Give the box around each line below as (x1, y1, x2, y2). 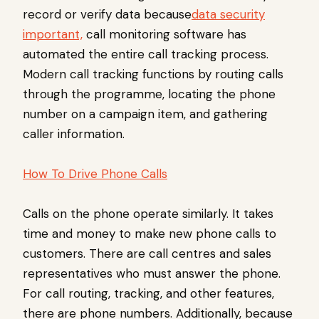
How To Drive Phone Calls (23, 166, 167, 182)
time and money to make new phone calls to (23, 226, 276, 242)
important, (23, 26, 83, 43)
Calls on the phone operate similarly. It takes (23, 206, 273, 222)
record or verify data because (23, 6, 192, 23)
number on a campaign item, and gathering (23, 106, 268, 122)
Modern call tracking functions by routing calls (23, 66, 283, 83)
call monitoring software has (83, 26, 246, 43)
